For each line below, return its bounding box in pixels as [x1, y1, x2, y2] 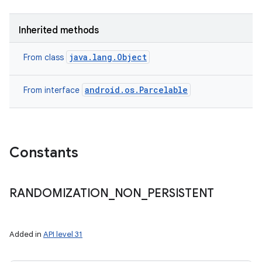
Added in [9, 229, 43, 239]
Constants [9, 144, 78, 161]
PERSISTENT [147, 186, 214, 201]
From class [23, 52, 66, 63]
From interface [23, 85, 82, 95]
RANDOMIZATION [9, 186, 109, 201]
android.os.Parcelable [85, 84, 188, 95]
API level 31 [43, 229, 82, 239]
